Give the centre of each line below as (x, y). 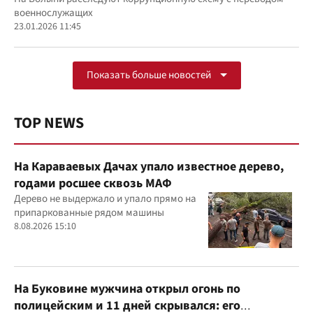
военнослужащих (53, 13)
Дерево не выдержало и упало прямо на (105, 198)
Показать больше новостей (148, 75)
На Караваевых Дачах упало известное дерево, (149, 166)
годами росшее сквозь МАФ (93, 183)
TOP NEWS (49, 123)
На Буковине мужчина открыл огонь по (127, 289)
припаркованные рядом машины (89, 212)
